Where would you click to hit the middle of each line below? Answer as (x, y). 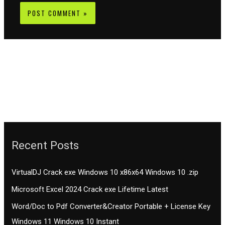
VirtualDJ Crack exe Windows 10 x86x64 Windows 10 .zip (105, 173)
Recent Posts (45, 145)
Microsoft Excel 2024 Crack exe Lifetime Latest (90, 190)
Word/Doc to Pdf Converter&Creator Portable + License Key (111, 206)
